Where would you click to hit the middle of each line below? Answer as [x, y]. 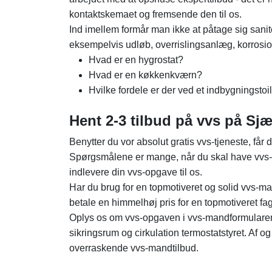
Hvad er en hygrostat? [136, 60]
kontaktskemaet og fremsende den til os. [155, 14]
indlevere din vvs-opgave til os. [136, 172]
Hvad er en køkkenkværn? [145, 75]
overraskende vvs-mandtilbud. [134, 248]
